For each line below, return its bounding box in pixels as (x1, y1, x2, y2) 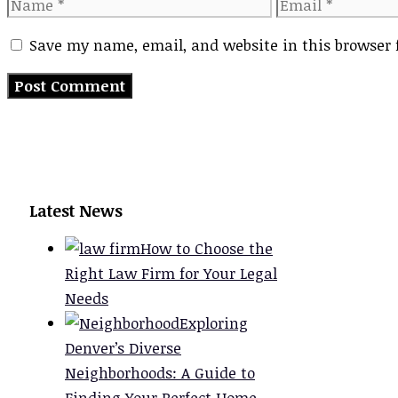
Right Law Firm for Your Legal (65, 262, 277, 283)
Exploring (179, 312, 248, 333)
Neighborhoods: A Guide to (65, 362, 255, 383)
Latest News (29, 199, 123, 221)
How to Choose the (140, 237, 273, 259)
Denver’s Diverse (65, 337, 181, 358)
